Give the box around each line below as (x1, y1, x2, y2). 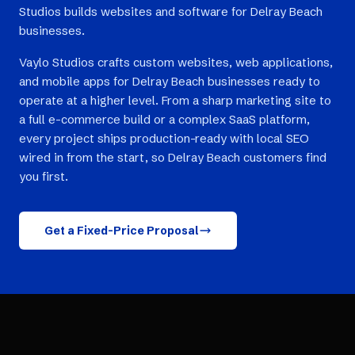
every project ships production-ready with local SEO (19, 131, 309, 146)
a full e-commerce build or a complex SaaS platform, (19, 112, 310, 127)
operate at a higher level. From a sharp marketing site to (19, 93, 331, 108)
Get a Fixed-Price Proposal (44, 223, 199, 238)
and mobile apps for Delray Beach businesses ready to (19, 74, 320, 89)
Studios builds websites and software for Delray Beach (19, 4, 323, 19)
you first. (19, 169, 68, 184)
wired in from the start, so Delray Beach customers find (19, 150, 326, 165)
